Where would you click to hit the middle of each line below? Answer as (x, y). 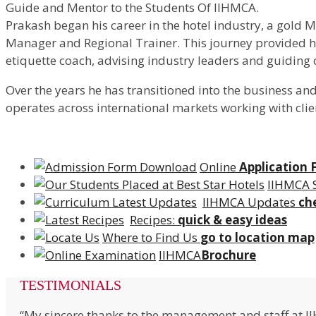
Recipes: (154, 220)
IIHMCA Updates (250, 202)
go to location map (257, 238)
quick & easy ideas (232, 220)
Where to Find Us (151, 238)
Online (219, 167)
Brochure (229, 255)
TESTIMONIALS (71, 285)
